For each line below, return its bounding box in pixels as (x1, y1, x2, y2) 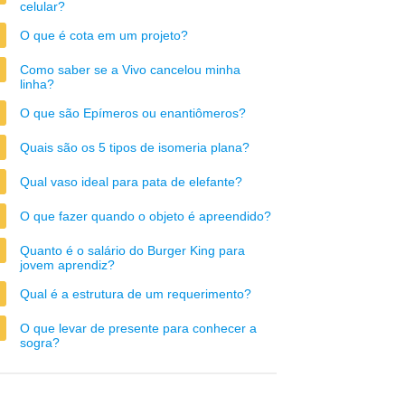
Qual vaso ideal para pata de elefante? (20, 174, 242, 189)
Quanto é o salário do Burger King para (20, 243, 245, 258)
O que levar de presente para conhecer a (20, 321, 257, 335)
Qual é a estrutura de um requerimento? (20, 287, 251, 301)
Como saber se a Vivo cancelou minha (20, 62, 240, 77)
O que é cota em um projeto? (20, 28, 188, 42)
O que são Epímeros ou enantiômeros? (20, 106, 246, 120)
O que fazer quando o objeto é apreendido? (20, 209, 271, 223)
